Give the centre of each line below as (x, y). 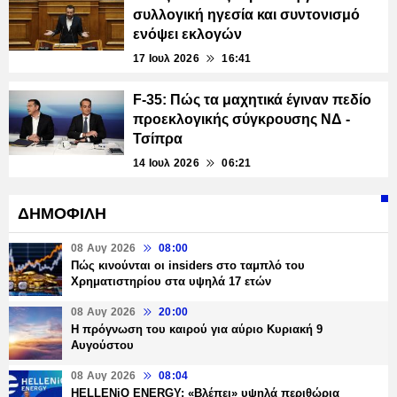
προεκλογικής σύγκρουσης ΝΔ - (241, 120)
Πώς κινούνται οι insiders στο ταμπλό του (188, 266)
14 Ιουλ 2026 (166, 163)
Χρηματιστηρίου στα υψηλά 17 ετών (171, 282)
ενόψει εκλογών (187, 35)
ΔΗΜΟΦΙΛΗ (62, 214)
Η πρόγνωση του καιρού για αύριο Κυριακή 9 (197, 330)
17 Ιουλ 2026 (166, 59)
